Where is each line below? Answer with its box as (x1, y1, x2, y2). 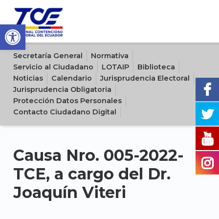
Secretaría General (13, 51, 83, 60)
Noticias (13, 73, 43, 83)
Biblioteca (137, 62, 175, 71)
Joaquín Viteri (13, 182, 126, 202)
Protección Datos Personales (13, 96, 122, 105)
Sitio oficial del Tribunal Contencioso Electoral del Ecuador (13, 41, 47, 51)
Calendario (51, 73, 92, 83)
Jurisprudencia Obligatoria (13, 85, 111, 94)
